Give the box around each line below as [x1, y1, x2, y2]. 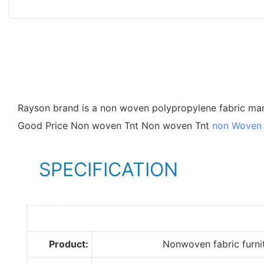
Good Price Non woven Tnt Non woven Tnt [18, 119, 212, 131]
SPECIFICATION [18, 157, 178, 181]
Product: [49, 237, 89, 250]
